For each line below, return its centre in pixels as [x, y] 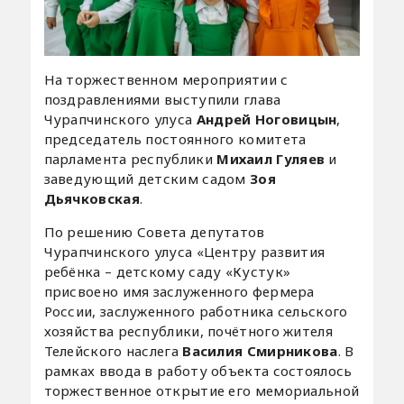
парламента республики [128, 158]
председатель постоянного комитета [175, 138]
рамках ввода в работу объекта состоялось [198, 370]
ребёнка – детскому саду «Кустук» [167, 271]
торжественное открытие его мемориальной [202, 390]
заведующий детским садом [147, 178]
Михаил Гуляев [269, 158]
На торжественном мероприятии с [166, 79]
